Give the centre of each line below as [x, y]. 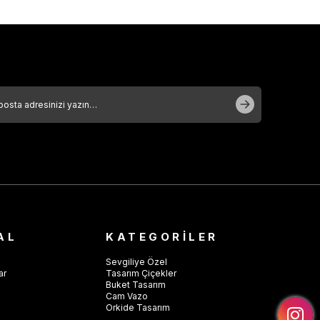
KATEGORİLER [162, 237]
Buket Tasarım [136, 285]
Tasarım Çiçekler [141, 273]
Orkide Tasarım [138, 307]
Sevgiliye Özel [136, 262]
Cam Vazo [127, 296]
